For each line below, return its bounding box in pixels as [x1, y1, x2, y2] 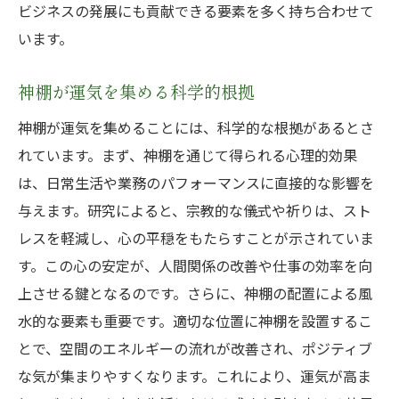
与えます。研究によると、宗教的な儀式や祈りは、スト [18, 199, 371, 221]
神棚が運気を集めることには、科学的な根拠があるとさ [18, 117, 374, 138]
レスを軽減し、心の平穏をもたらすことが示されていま [18, 227, 374, 248]
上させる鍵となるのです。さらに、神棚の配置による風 [18, 282, 372, 304]
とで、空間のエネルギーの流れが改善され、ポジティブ [18, 338, 372, 359]
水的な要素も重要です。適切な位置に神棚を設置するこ [18, 310, 372, 331]
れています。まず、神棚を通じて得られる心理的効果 [18, 144, 357, 166]
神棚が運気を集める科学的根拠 [18, 79, 255, 104]
